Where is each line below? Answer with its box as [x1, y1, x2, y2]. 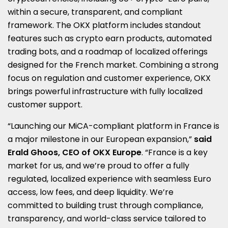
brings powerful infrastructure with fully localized [8, 85, 203, 97]
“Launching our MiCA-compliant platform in [8, 120, 183, 132]
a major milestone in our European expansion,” [8, 133, 194, 145]
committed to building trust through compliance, [8, 199, 203, 211]
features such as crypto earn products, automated [8, 32, 212, 44]
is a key [177, 146, 208, 158]
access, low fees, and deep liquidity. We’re [8, 186, 174, 198]
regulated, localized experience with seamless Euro [8, 173, 211, 185]
